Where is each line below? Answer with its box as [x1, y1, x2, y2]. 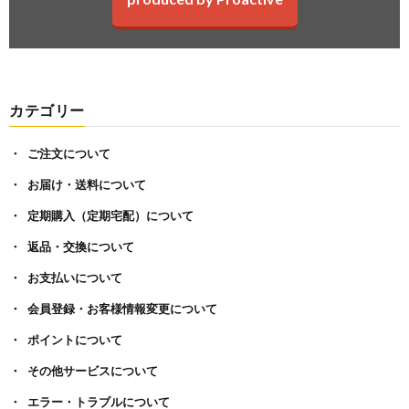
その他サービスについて [27, 363, 158, 378]
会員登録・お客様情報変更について [27, 301, 217, 316]
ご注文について [27, 146, 110, 161]
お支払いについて [27, 270, 122, 285]
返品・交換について [27, 239, 134, 254]
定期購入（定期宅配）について [27, 208, 194, 223]
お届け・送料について [27, 177, 146, 192]
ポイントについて [27, 332, 122, 347]
